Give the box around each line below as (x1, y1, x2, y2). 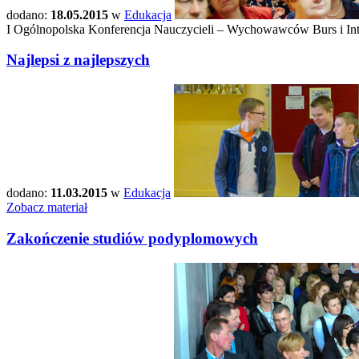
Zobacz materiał (6, 200, 87, 215)
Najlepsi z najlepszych (6, 51, 150, 69)
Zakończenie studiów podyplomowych (6, 229, 258, 247)
